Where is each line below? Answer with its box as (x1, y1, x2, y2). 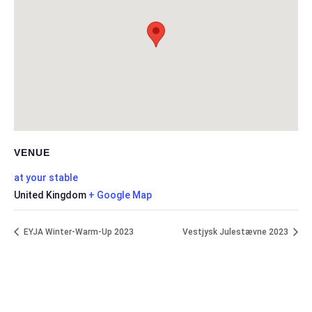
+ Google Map (88, 189, 152, 201)
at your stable (14, 172, 78, 183)
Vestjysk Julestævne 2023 (182, 227, 290, 237)
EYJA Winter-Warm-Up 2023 (22, 227, 134, 237)
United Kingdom (14, 189, 86, 201)
